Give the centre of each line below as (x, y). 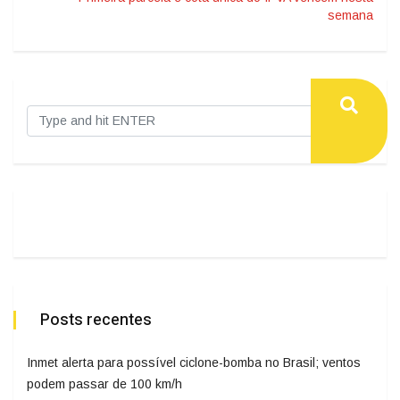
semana (350, 16)
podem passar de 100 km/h (104, 384)
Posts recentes (96, 321)
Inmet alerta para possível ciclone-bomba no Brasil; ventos (194, 363)
